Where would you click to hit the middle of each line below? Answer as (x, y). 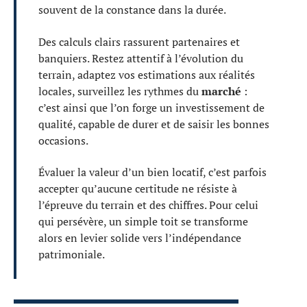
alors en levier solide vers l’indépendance (140, 238)
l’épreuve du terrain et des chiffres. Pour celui (148, 205)
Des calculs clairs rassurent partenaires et (139, 41)
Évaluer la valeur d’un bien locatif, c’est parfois (152, 172)
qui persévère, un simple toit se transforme (143, 222)
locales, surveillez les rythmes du (120, 91)
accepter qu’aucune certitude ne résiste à (138, 189)
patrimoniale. (72, 255)
